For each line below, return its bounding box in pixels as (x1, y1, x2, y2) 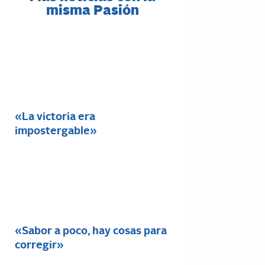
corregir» (15, 240, 64, 251)
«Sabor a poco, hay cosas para (15, 226, 167, 237)
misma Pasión (46, 5, 140, 18)
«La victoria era (15, 112, 95, 122)
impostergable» (15, 126, 97, 137)
